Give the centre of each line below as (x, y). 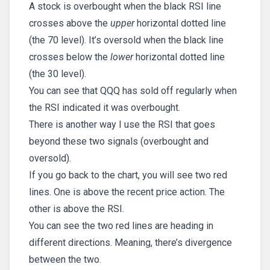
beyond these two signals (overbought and (119, 141)
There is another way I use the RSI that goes (122, 124)
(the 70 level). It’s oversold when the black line (126, 40)
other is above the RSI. (77, 209)
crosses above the (70, 23)
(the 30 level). (58, 74)
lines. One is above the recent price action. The (127, 192)
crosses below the (70, 57)
